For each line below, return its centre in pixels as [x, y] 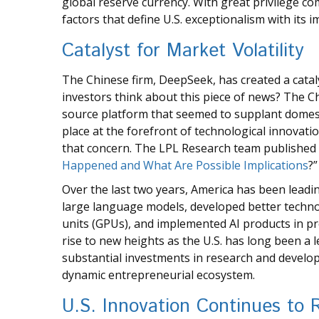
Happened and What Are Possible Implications [185, 166]
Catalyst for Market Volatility [183, 51]
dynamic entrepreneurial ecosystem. [158, 275]
